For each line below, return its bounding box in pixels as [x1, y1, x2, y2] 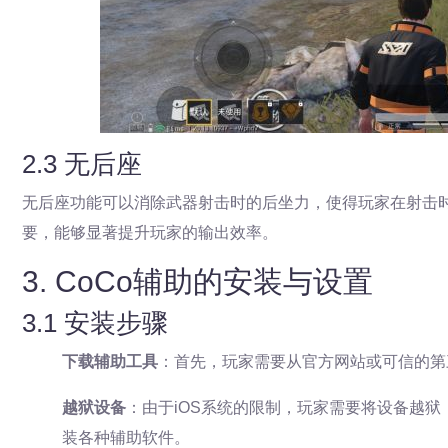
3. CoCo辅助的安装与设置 [22, 265, 373, 298]
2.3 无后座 [22, 149, 142, 179]
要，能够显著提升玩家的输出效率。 [22, 224, 278, 241]
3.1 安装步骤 [22, 308, 168, 338]
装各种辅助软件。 [62, 429, 190, 446]
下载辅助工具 [62, 353, 158, 370]
